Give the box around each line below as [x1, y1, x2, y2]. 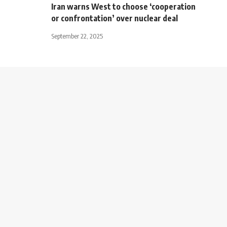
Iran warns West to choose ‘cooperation [51, 1, 196, 12]
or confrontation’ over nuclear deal [51, 13, 178, 23]
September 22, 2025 [51, 31, 103, 40]
